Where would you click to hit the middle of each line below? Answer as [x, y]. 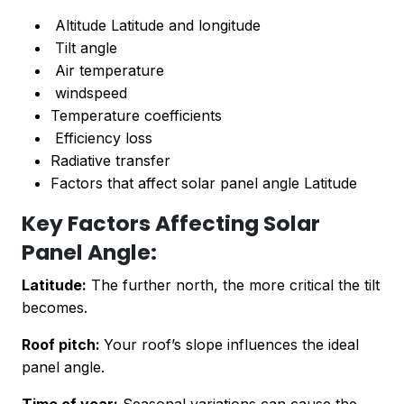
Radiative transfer [110, 161]
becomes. [55, 308]
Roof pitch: [63, 344]
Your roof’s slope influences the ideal [231, 344]
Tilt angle [84, 48]
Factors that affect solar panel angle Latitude [204, 183]
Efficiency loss [104, 138]
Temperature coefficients [136, 115]
